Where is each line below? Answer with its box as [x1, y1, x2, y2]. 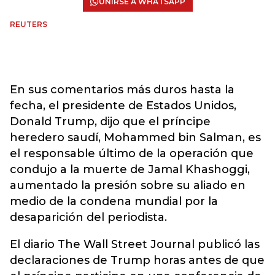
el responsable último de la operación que [10, 147, 254, 160]
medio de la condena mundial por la [10, 195, 218, 208]
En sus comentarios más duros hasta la [10, 83, 234, 96]
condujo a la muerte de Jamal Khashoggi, [10, 163, 250, 176]
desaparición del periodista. [10, 211, 167, 224]
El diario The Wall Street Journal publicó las [10, 238, 260, 251]
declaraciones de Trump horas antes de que [10, 254, 265, 267]
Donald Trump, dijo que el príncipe [10, 115, 211, 128]
